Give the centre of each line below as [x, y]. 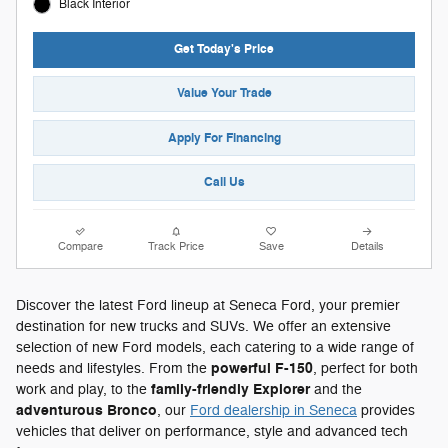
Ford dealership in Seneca [273, 410]
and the [336, 389]
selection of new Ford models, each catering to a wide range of [215, 347]
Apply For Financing [224, 137]
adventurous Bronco [86, 410]
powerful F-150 [262, 368]
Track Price [176, 246]
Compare [81, 246]
